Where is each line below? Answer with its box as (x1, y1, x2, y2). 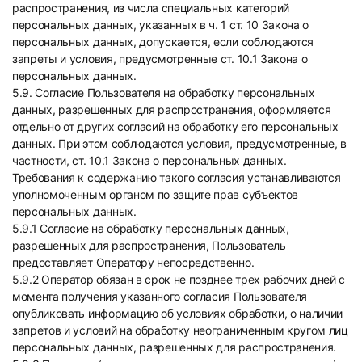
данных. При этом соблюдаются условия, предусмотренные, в (12, 137, 347, 150)
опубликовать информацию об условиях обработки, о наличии (12, 306, 343, 320)
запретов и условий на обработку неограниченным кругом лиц (12, 323, 348, 337)
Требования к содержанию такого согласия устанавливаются (12, 170, 341, 184)
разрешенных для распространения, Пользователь (12, 238, 286, 252)
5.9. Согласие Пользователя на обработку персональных (12, 86, 315, 99)
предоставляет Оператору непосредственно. (12, 255, 255, 269)
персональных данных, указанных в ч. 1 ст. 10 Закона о (12, 18, 309, 32)
